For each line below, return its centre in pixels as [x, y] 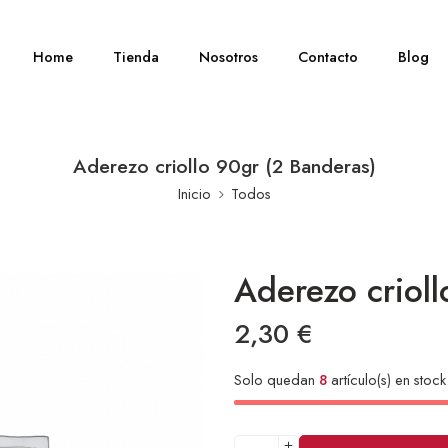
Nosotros [229, 56]
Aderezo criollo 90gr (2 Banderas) [224, 166]
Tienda [136, 56]
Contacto [328, 56]
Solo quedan [276, 379]
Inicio [194, 193]
